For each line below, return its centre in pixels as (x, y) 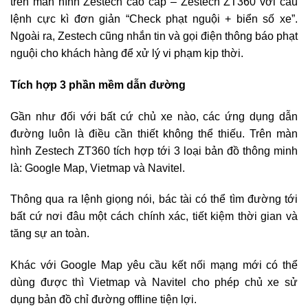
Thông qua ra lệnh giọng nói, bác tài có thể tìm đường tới (154, 199)
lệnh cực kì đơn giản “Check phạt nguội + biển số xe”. (154, 19)
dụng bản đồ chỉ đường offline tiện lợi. (103, 300)
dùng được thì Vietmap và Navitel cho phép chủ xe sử (154, 283)
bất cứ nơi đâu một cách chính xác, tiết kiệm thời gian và (154, 217)
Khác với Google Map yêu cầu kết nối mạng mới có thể (154, 265)
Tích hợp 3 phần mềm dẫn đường (98, 85)
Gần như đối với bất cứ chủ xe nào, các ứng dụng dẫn (154, 116)
